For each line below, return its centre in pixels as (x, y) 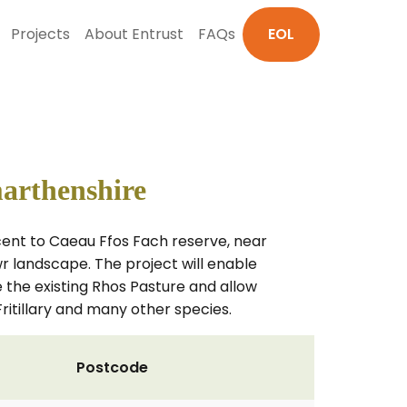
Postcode (112, 367)
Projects (40, 34)
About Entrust (134, 34)
